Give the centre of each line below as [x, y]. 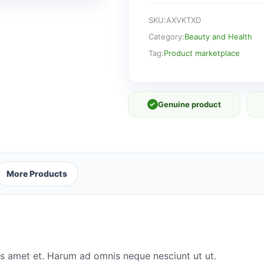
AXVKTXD [183, 20]
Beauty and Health [218, 36]
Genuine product [189, 104]
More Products [37, 173]
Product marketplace [202, 53]
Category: [166, 36]
